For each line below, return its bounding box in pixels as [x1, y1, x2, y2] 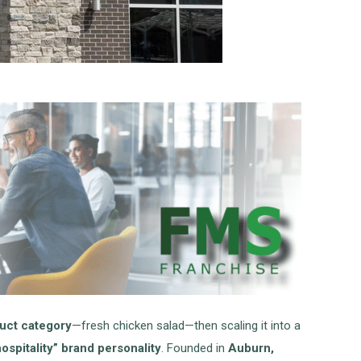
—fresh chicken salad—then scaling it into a [72, 318, 301, 334]
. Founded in [161, 341, 229, 356]
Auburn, [228, 341, 275, 356]
